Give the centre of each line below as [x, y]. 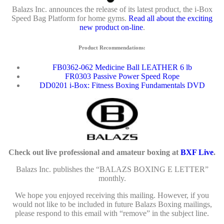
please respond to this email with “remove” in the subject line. [112, 213]
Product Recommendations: [112, 48]
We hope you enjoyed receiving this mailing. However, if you [112, 195]
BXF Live [197, 152]
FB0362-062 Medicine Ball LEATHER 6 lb [122, 67]
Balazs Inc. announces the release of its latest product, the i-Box [112, 9]
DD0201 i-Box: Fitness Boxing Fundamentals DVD [122, 85]
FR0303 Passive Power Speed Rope [122, 76]
